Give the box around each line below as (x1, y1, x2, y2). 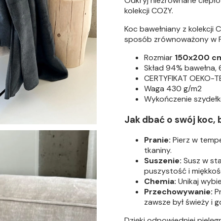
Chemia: (144, 176, 176, 187)
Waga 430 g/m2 (144, 83, 202, 94)
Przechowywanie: (144, 186, 213, 197)
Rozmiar (144, 52, 175, 63)
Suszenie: (144, 155, 182, 166)
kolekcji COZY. (124, 5, 175, 16)
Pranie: (144, 135, 171, 146)
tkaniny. (144, 145, 172, 156)
